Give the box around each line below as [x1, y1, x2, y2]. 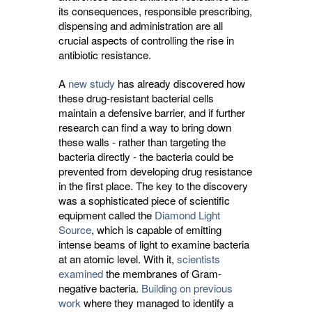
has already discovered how [115, 76, 245, 91]
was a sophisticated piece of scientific [58, 193, 230, 208]
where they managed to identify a [81, 295, 233, 310]
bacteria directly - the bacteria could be [58, 149, 233, 164]
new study [68, 76, 115, 91]
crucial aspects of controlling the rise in [58, 33, 234, 47]
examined [58, 266, 106, 281]
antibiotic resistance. [58, 47, 154, 62]
